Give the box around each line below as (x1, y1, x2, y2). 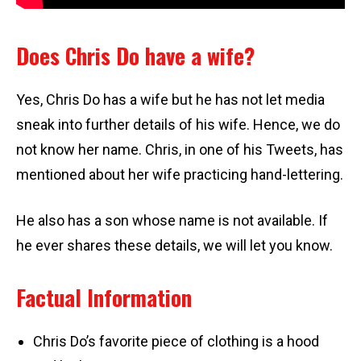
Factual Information (16, 280, 192, 313)
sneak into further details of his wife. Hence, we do (16, 115, 340, 133)
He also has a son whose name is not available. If (16, 211, 328, 229)
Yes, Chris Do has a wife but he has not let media (16, 90, 325, 108)
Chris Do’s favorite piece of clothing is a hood (33, 332, 319, 350)
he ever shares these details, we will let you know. (16, 236, 333, 254)
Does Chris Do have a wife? (16, 39, 255, 72)
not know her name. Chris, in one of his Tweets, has (16, 140, 343, 158)
